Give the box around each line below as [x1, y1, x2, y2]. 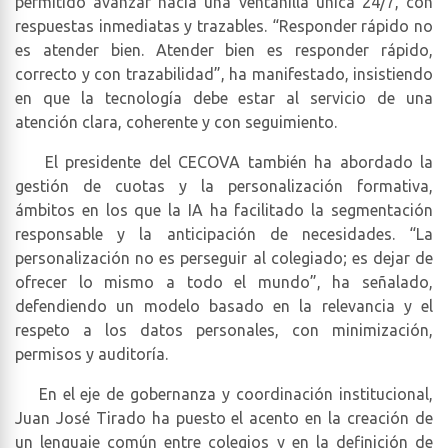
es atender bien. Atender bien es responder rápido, [15, 40, 433, 59]
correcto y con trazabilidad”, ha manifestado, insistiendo [15, 64, 433, 83]
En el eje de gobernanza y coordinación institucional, [15, 384, 433, 403]
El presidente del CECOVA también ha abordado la [15, 152, 433, 171]
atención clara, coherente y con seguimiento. [15, 112, 337, 131]
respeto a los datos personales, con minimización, [15, 320, 433, 339]
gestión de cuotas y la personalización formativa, [15, 176, 433, 195]
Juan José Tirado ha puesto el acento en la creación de [15, 408, 433, 427]
